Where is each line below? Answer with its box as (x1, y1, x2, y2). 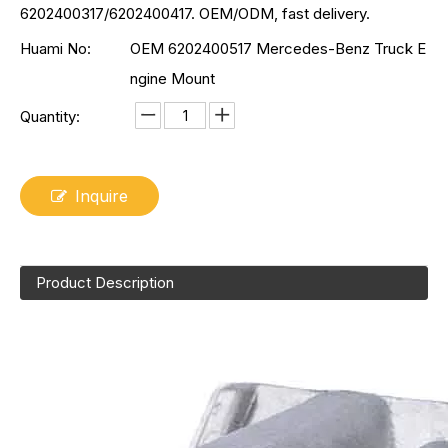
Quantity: (20, 107, 80, 126)
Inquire (75, 186, 128, 206)
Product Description (36, 273, 174, 292)
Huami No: (20, 39, 91, 58)
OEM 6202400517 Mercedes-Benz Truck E (130, 39, 426, 58)
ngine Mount (130, 69, 215, 88)
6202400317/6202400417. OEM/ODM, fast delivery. (20, 4, 370, 23)
